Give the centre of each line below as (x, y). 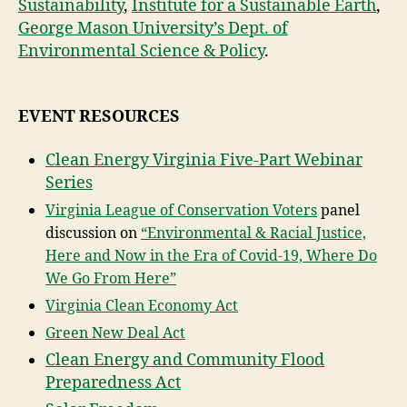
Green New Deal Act (115, 333)
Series (69, 183)
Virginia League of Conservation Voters (181, 210)
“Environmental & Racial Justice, (253, 233)
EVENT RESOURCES (99, 117)
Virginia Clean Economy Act (142, 306)
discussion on (93, 233)
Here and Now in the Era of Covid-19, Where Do (211, 256)
